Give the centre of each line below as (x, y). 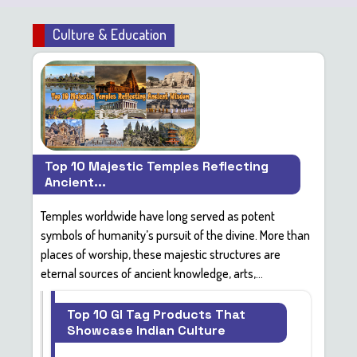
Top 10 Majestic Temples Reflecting (157, 166)
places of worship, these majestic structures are (161, 254)
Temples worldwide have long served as (141, 216)
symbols (62, 235)
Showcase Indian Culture (147, 330)
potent (259, 216)
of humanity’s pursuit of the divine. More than (197, 235)
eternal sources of (88, 273)
